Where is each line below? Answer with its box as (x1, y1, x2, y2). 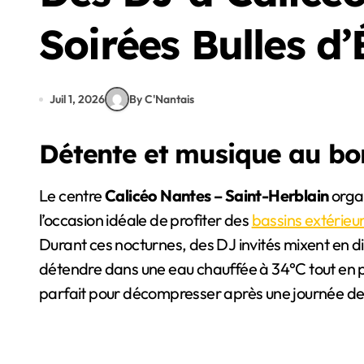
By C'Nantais (129, 91, 194, 106)
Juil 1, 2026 (50, 91, 105, 106)
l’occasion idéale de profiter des (39, 210, 252, 230)
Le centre (47, 185, 106, 206)
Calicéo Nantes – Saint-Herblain (105, 185, 329, 206)
